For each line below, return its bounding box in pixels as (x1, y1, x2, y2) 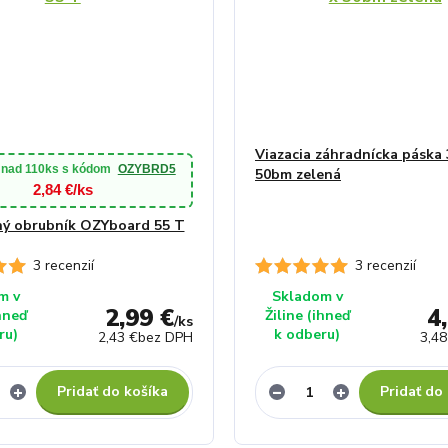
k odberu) (274, 324, 341, 344)
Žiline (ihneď (264, 305, 350, 325)
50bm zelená (255, 164, 341, 184)
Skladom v (271, 286, 343, 306)
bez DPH (137, 327, 193, 347)
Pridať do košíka (57, 381, 168, 401)
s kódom (58, 161, 114, 176)
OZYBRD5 (117, 161, 176, 176)
